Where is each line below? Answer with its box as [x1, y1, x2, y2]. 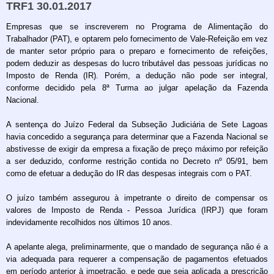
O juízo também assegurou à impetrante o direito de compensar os [6, 193, 268, 203]
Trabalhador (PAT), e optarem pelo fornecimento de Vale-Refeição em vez [6, 34, 268, 44]
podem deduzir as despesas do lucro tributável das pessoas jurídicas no [6, 59, 268, 68]
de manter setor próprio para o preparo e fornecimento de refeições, [6, 46, 268, 56]
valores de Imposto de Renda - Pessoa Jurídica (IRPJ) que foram [6, 206, 268, 215]
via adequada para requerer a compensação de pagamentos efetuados [6, 254, 268, 264]
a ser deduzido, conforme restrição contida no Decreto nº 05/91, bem [6, 157, 268, 166]
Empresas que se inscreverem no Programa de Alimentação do [6, 22, 268, 32]
